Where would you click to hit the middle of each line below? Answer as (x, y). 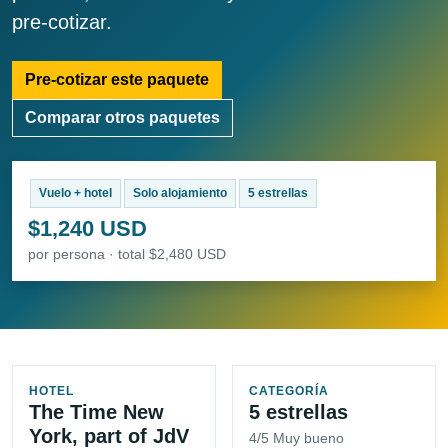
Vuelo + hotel (75, 193)
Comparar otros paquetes (122, 118)
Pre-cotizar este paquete (117, 80)
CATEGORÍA (289, 391)
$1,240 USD (87, 229)
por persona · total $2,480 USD (127, 254)
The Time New (96, 412)
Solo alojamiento (179, 193)
